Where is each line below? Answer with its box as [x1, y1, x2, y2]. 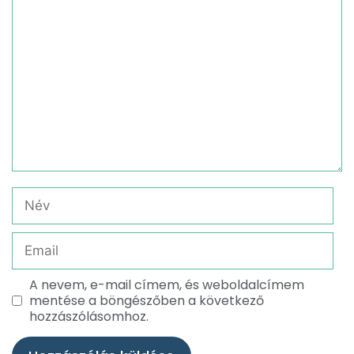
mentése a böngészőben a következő [28, 291, 264, 310]
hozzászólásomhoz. [28, 307, 149, 326]
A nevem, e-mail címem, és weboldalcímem [28, 275, 304, 294]
